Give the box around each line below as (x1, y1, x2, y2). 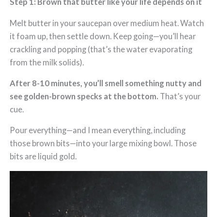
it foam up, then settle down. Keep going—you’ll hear (10, 31, 196, 41)
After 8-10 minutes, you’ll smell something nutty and (10, 78, 201, 88)
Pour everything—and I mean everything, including (10, 125, 186, 135)
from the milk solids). (10, 57, 84, 67)
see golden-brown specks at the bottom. (10, 91, 158, 101)
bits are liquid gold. (10, 152, 77, 161)
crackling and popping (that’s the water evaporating (10, 44, 192, 54)
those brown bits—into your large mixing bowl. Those (10, 139, 197, 148)
